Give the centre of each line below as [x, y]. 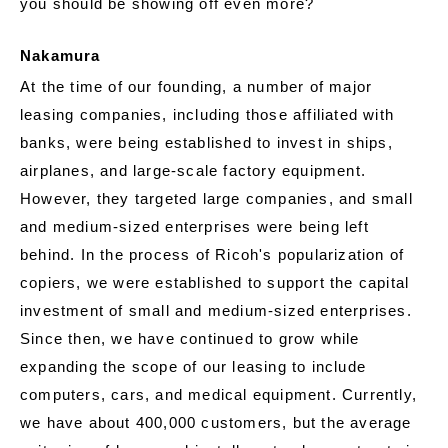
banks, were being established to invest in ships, [206, 143]
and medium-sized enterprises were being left [194, 227]
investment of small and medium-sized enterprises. [216, 311]
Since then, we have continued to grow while [190, 339]
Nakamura [60, 56]
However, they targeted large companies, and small [216, 199]
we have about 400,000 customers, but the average [216, 423]
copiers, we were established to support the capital [215, 283]
